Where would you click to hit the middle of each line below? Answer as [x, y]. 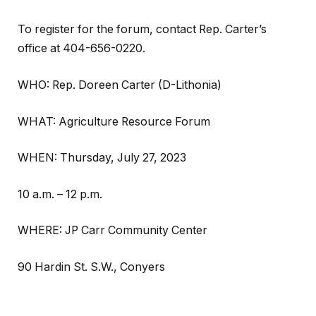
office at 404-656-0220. [81, 49]
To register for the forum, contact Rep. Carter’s [142, 30]
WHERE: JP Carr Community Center [113, 231]
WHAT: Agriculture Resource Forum [114, 121]
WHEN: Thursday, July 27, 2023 [102, 158]
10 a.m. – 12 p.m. [60, 194]
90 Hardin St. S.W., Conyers [91, 267]
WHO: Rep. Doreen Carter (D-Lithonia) [120, 85]
